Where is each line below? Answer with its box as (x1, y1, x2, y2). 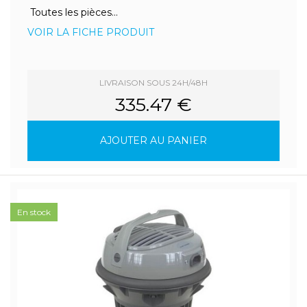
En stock (17, 207, 51, 217)
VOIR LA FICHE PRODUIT (27, 26, 154, 38)
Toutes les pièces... (27, 6, 118, 19)
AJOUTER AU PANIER (100, 134, 207, 147)
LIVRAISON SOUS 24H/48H (99, 77, 208, 88)
